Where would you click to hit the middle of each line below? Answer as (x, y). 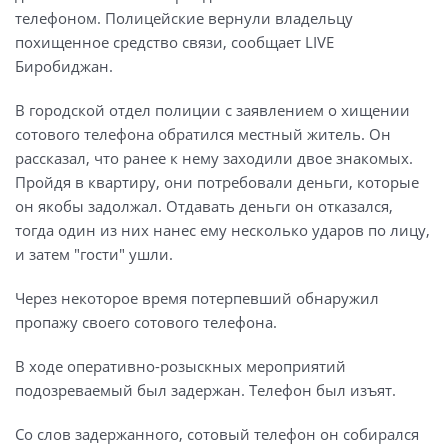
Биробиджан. (64, 65)
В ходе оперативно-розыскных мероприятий (180, 365)
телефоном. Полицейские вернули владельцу (184, 17)
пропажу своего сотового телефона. (146, 321)
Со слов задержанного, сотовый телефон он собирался (217, 433)
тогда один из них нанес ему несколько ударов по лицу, (222, 229)
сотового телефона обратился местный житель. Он (203, 133)
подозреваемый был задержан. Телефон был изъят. (205, 389)
